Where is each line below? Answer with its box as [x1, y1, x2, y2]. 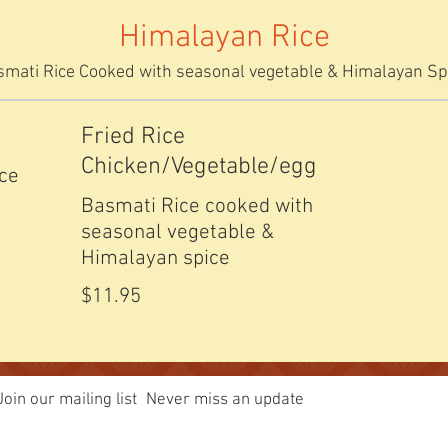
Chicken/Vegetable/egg [80, 153, 317, 181]
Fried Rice [80, 123, 185, 151]
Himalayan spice [80, 246, 230, 271]
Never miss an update [146, 390, 304, 410]
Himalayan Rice [118, 19, 330, 57]
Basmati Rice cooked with [80, 194, 313, 219]
